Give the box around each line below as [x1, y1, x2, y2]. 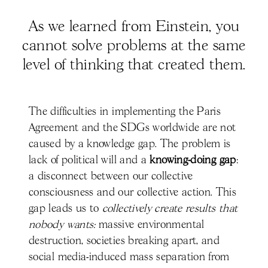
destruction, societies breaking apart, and [29, 235, 220, 246]
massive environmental [95, 219, 205, 230]
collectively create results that [102, 203, 238, 214]
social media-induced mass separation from [29, 251, 230, 263]
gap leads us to [29, 203, 102, 214]
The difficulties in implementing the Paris [29, 106, 221, 117]
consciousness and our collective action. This [29, 187, 237, 198]
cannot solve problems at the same [22, 38, 246, 54]
